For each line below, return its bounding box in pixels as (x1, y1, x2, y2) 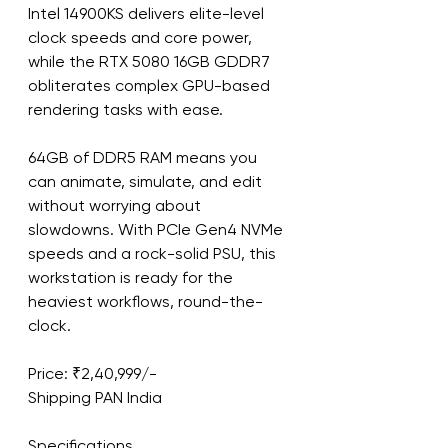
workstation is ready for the (28, 268, 237, 287)
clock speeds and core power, (28, 28, 256, 47)
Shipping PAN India (28, 388, 162, 407)
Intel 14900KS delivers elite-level (28, 4, 268, 23)
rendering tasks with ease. (28, 100, 223, 119)
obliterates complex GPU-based (28, 76, 274, 95)
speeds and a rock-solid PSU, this (28, 244, 280, 263)
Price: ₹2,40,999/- (28, 364, 157, 383)
